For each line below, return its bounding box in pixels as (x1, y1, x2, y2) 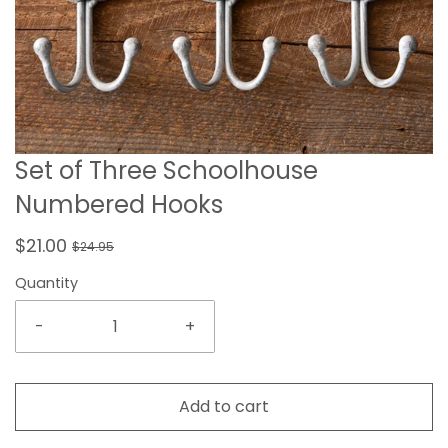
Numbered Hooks (15, 188, 223, 221)
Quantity (15, 273, 78, 293)
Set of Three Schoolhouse (15, 154, 318, 187)
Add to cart (179, 395, 269, 418)
